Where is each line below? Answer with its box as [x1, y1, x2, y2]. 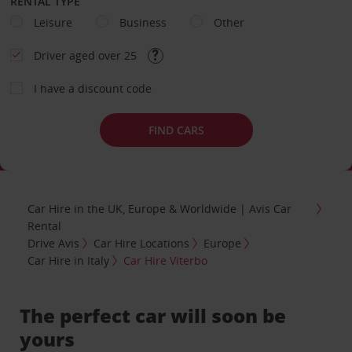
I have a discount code [33, 81, 152, 96]
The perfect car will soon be [20, 302, 287, 328]
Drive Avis [27, 235, 80, 251]
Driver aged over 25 [33, 48, 140, 63]
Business [119, 15, 167, 30]
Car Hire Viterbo [123, 252, 208, 268]
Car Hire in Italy [27, 252, 110, 268]
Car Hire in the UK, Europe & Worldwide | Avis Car [27, 200, 292, 216]
